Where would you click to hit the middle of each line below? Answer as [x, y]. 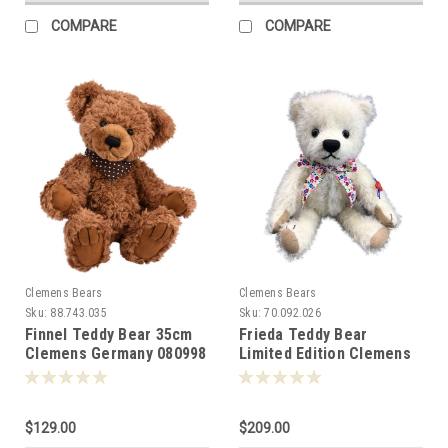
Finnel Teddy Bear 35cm [109, 334]
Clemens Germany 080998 [116, 353]
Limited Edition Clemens [325, 353]
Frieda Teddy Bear [303, 334]
